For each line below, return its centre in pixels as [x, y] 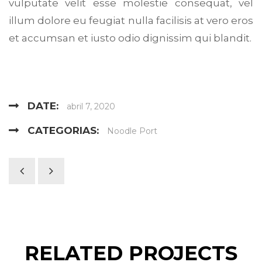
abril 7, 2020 [91, 106]
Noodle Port [132, 131]
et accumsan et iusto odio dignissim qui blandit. [130, 38]
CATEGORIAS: [63, 130]
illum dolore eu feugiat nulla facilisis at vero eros [131, 20]
